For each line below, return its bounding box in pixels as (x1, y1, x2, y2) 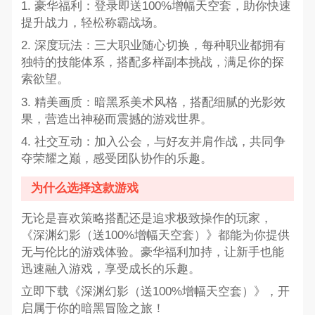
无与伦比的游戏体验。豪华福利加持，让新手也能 (20, 245, 284, 259)
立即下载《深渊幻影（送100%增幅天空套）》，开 (20, 285, 290, 299)
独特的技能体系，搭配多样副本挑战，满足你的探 (20, 56, 284, 70)
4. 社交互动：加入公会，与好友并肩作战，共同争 (20, 134, 285, 148)
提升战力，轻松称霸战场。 (20, 16, 165, 30)
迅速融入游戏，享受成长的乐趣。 (20, 262, 200, 276)
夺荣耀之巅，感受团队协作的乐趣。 (20, 151, 212, 165)
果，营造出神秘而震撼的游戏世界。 (20, 112, 212, 126)
